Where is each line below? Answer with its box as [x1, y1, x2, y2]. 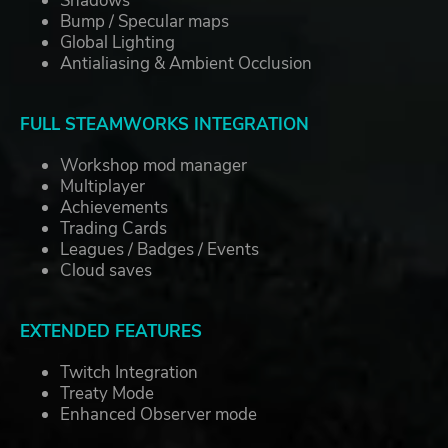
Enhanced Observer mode [60, 403, 257, 427]
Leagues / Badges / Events [60, 238, 259, 262]
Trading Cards [60, 217, 167, 241]
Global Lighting [60, 31, 175, 55]
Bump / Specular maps [60, 10, 229, 34]
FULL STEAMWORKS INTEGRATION [20, 113, 309, 137]
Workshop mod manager [60, 154, 247, 178]
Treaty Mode [60, 382, 154, 406]
